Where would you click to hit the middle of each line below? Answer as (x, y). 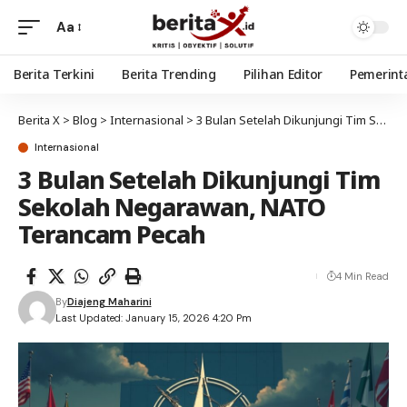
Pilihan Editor (283, 74)
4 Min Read (362, 276)
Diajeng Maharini (109, 302)
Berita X (39, 120)
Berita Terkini (55, 74)
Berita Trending (169, 74)
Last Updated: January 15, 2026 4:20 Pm (153, 318)
